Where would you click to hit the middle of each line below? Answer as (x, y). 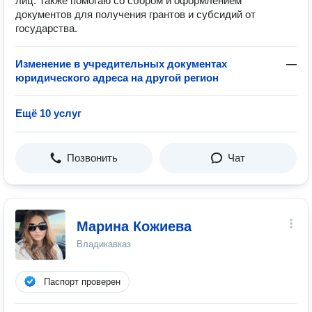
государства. (46, 28)
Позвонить (92, 158)
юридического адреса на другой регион (117, 78)
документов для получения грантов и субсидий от (135, 14)
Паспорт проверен (82, 282)
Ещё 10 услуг (48, 113)
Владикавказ (104, 244)
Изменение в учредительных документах (121, 64)
